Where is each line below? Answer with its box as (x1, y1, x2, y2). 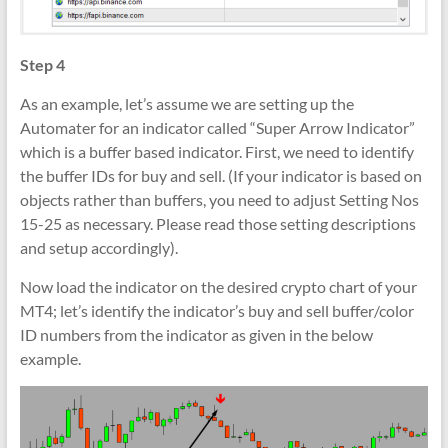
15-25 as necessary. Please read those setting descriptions (19, 214, 416, 234)
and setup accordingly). (19, 238, 178, 258)
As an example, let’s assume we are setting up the (19, 94, 354, 114)
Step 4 (19, 55, 65, 75)
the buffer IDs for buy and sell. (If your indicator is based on (19, 166, 422, 186)
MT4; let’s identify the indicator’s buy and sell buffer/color (19, 301, 414, 321)
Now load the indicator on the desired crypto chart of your (19, 277, 417, 297)
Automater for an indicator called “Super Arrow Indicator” (19, 118, 415, 138)
